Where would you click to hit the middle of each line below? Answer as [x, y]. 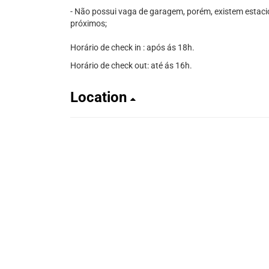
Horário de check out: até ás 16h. [131, 65]
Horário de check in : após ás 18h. [132, 47]
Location [100, 97]
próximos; [89, 23]
